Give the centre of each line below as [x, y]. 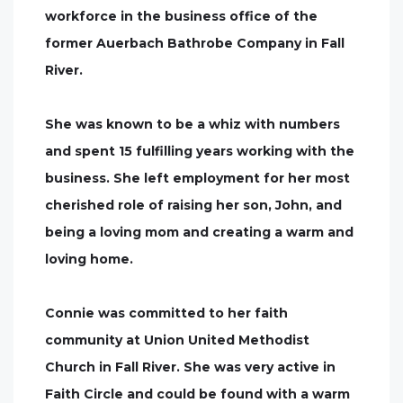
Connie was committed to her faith [166, 313]
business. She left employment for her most [197, 178]
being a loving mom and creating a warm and [199, 232]
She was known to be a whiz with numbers [193, 124]
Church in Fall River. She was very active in [190, 367]
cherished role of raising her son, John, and [193, 205]
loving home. [89, 259]
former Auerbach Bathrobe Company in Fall [195, 43]
